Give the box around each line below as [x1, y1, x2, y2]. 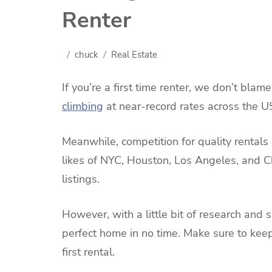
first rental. [62, 245, 118, 260]
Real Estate [111, 48, 157, 61]
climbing [62, 99, 103, 114]
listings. [62, 172, 100, 187]
